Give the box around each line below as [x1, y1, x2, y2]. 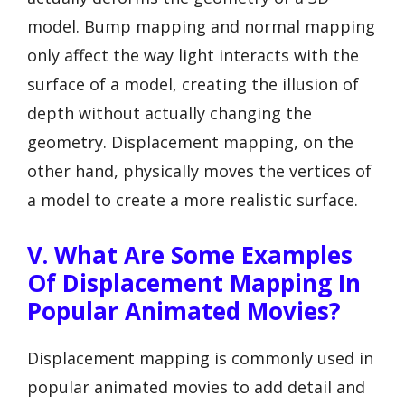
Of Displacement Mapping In [27, 267, 361, 300]
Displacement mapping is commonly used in [27, 347, 373, 370]
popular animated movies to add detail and [27, 376, 365, 399]
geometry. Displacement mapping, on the [27, 130, 353, 153]
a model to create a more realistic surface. [27, 188, 358, 211]
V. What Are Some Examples [27, 239, 353, 272]
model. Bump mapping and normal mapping [27, 14, 375, 37]
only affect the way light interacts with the [27, 43, 359, 66]
